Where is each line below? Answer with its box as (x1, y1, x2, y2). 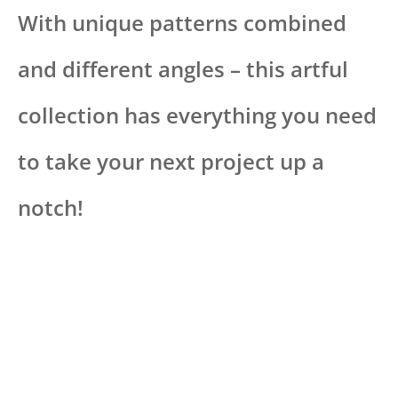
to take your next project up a (18, 146, 324, 176)
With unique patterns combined (18, 7, 346, 37)
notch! (18, 192, 84, 222)
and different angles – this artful (18, 53, 348, 84)
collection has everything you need (18, 99, 377, 130)
